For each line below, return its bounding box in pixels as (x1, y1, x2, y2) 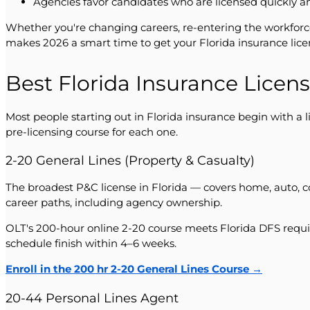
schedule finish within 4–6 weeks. (6, 237, 176, 250)
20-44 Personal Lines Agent (6, 290, 179, 305)
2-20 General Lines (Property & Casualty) (6, 153, 255, 168)
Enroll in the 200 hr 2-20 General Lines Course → (6, 262, 262, 276)
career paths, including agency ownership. (6, 196, 222, 210)
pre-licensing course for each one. (6, 125, 178, 138)
